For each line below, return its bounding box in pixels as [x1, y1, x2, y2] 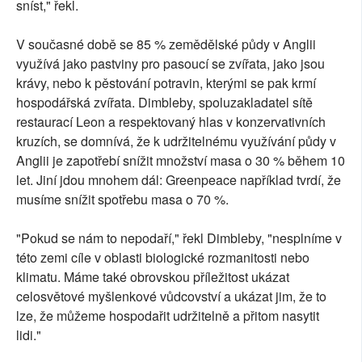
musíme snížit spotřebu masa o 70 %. [16, 190, 229, 209]
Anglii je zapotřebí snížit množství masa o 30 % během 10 [16, 151, 345, 170]
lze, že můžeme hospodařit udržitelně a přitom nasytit [16, 306, 319, 326]
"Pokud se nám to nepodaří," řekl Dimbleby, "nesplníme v [16, 229, 342, 248]
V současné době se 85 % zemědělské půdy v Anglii [16, 35, 316, 54]
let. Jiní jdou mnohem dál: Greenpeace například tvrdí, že [16, 170, 341, 190]
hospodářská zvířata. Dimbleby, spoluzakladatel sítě [16, 93, 313, 112]
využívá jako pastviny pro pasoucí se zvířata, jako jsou [16, 54, 325, 74]
